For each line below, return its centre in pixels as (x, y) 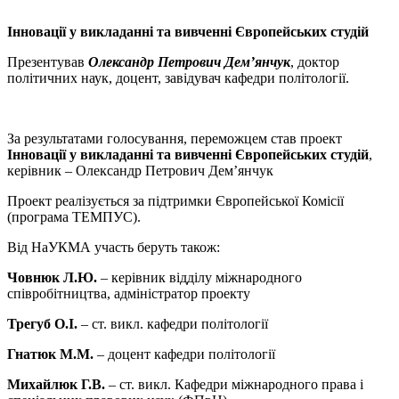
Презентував (48, 61)
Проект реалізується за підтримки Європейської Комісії (175, 200)
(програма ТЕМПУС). (74, 216)
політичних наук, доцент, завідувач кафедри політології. (178, 77)
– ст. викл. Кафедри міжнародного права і (234, 384)
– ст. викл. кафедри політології (173, 323)
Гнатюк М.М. (50, 354)
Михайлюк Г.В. (56, 384)
